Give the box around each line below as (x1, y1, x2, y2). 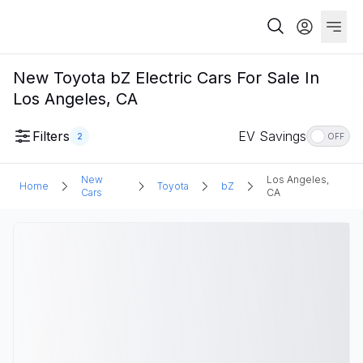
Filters (32, 128, 70, 144)
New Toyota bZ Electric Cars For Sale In (13, 68, 319, 88)
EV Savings (238, 128, 306, 144)
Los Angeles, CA (13, 89, 138, 109)
